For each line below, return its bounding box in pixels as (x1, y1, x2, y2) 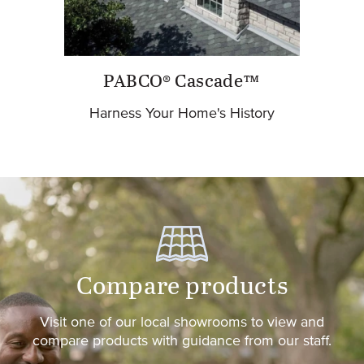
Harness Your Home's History (89, 106, 275, 122)
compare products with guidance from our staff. (32, 333, 331, 349)
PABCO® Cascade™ (103, 73, 261, 92)
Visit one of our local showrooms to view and (40, 314, 324, 330)
